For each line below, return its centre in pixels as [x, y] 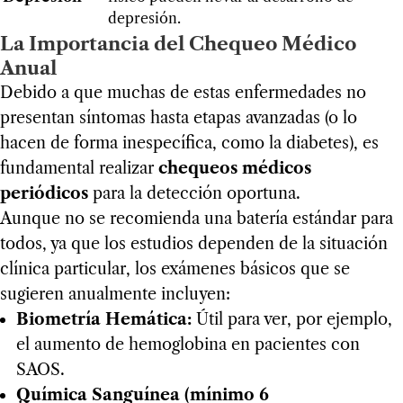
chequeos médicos [235, 169]
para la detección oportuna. [194, 194]
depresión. [144, 18]
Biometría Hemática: [103, 320]
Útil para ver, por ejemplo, [291, 320]
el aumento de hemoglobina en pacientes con [188, 345]
